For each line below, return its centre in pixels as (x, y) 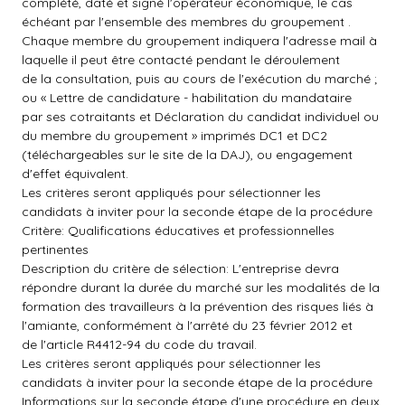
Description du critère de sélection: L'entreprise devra (180, 268)
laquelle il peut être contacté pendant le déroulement (181, 60)
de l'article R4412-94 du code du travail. (139, 344)
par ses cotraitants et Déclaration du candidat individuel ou (200, 117)
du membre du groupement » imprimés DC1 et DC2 (174, 136)
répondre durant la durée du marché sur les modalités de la (201, 287)
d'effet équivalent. (75, 174)
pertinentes (55, 250)
